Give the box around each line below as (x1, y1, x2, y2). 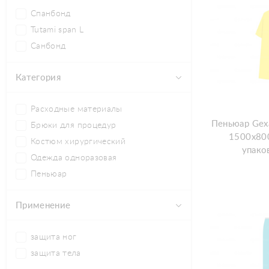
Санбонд (31, 42, 66, 50)
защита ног (31, 233, 77, 241)
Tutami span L (31, 26, 84, 34)
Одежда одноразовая (31, 154, 117, 162)
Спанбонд (31, 10, 71, 18)
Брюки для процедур (31, 121, 116, 130)
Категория (16, 73, 61, 82)
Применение (16, 201, 71, 210)
